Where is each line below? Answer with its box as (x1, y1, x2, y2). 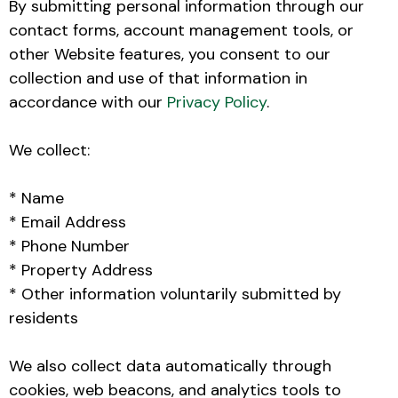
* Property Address (9, 259, 153, 281)
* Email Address (9, 211, 126, 233)
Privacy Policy (167, 91, 267, 113)
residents (9, 306, 78, 329)
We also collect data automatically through (9, 354, 331, 377)
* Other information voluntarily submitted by (9, 283, 341, 305)
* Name (9, 187, 64, 209)
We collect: (9, 139, 90, 161)
